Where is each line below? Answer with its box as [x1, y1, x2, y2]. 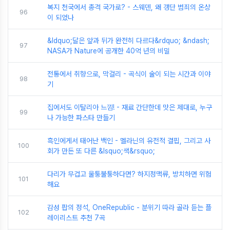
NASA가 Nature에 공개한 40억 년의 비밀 [47, 47, 170, 55]
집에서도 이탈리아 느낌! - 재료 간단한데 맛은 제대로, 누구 [47, 103, 212, 111]
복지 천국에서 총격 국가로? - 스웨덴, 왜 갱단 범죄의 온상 [47, 3, 210, 11]
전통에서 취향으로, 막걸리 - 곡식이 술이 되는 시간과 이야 [47, 70, 210, 78]
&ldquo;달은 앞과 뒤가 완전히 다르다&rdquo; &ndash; [47, 36, 209, 45]
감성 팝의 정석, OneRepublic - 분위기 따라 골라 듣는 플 [47, 203, 212, 212]
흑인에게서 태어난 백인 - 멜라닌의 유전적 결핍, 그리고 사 [47, 137, 210, 145]
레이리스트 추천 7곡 [47, 214, 105, 222]
